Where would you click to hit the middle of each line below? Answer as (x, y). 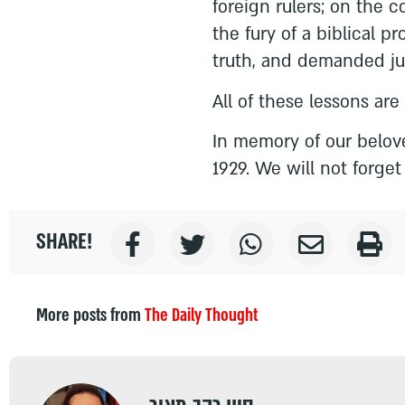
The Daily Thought (201, 316)
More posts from (89, 316)
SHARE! (64, 242)
